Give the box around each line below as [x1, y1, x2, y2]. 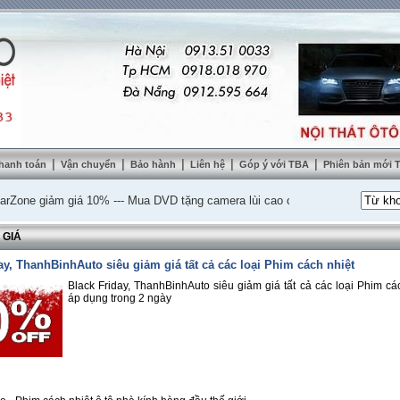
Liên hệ [190, 159, 228, 170]
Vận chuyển [61, 159, 119, 170]
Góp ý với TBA [239, 159, 312, 170]
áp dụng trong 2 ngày [68, 292, 171, 304]
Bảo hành [130, 159, 179, 170]
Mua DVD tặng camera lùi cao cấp [88, 194, 267, 207]
